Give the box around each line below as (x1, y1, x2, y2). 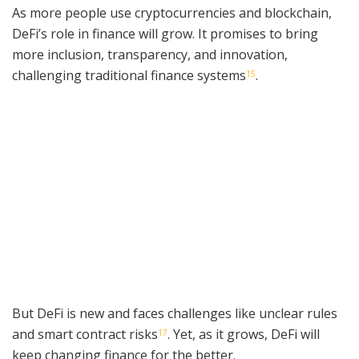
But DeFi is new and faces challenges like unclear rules (12, 305, 337, 323)
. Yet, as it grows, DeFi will (167, 325, 320, 344)
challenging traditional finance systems (12, 67, 246, 85)
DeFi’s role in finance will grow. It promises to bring (12, 25, 318, 43)
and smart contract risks (12, 325, 158, 344)
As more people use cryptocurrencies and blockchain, (12, 4, 332, 22)
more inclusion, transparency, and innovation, (12, 46, 288, 64)
